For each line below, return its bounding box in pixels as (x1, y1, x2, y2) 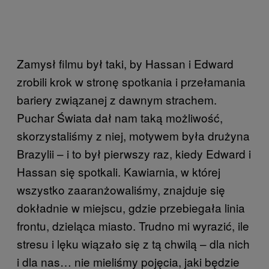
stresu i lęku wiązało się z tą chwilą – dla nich (17, 235, 250, 252)
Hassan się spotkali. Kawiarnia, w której (17, 163, 220, 180)
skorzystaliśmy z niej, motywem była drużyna (17, 127, 250, 144)
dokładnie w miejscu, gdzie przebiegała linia (17, 199, 245, 216)
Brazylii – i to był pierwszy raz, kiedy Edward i (17, 145, 251, 162)
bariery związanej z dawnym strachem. (17, 91, 217, 108)
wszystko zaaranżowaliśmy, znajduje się (17, 181, 225, 198)
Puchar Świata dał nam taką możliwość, (17, 109, 223, 126)
